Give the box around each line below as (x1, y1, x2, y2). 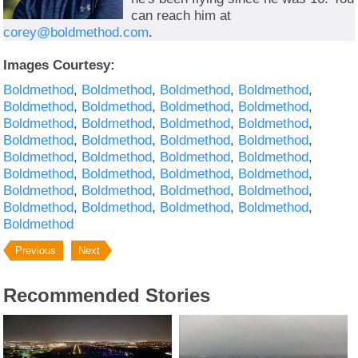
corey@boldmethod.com (3, 24, 149, 40)
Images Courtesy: (3, 57, 116, 73)
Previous (15, 245, 57, 257)
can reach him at (131, 7, 232, 23)
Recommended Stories (3, 284, 211, 306)
